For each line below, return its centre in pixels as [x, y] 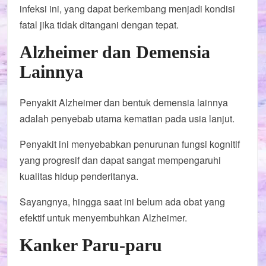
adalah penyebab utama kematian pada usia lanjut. [127, 118]
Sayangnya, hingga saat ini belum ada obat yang [123, 202]
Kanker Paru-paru [91, 245]
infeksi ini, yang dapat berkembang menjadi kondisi [128, 8]
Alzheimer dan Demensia [115, 52]
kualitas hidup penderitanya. [79, 176]
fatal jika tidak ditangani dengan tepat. [99, 24]
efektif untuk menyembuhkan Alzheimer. [104, 218]
